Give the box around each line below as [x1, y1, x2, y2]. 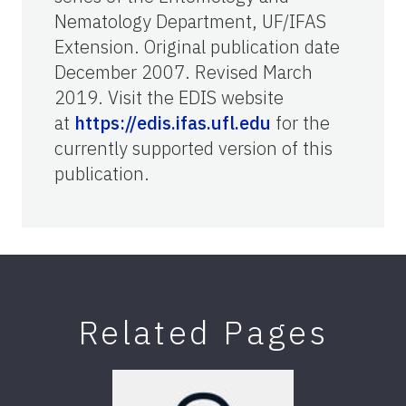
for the [271, 110, 330, 135]
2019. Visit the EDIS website [54, 84, 284, 110]
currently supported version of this [54, 135, 333, 160]
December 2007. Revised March [54, 59, 313, 84]
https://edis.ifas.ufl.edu [74, 110, 271, 135]
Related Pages [77, 310, 329, 353]
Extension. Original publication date [54, 34, 340, 59]
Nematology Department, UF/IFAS [54, 8, 326, 34]
